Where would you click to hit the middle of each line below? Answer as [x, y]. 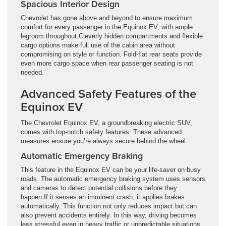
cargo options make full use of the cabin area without [98, 45]
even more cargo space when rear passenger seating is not [107, 63]
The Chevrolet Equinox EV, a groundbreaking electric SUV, [106, 123]
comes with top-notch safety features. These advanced [101, 132]
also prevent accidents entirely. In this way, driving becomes [109, 215]
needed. [32, 72]
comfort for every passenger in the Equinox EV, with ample [107, 27]
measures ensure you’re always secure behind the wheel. [104, 141]
